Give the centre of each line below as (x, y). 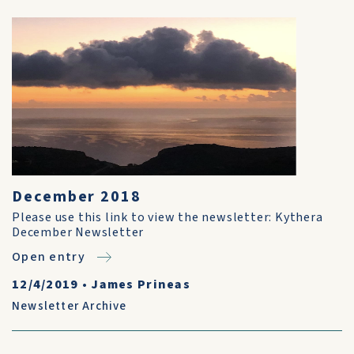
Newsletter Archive (70, 306)
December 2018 (77, 197)
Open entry (49, 257)
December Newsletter (78, 232)
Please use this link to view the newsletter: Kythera (168, 217)
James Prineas (141, 284)
